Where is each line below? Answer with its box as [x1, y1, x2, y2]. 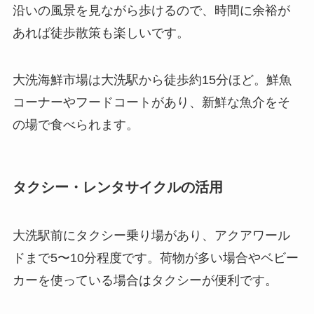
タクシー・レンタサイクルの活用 [12, 179, 223, 195]
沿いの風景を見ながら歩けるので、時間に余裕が [12, 3, 290, 18]
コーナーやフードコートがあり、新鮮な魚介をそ [12, 95, 290, 110]
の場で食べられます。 [12, 118, 139, 132]
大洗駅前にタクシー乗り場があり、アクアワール [12, 228, 290, 243]
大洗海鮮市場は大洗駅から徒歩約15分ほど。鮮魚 [12, 73, 292, 88]
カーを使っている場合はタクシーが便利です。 [12, 273, 278, 287]
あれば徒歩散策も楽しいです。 [12, 25, 189, 40]
